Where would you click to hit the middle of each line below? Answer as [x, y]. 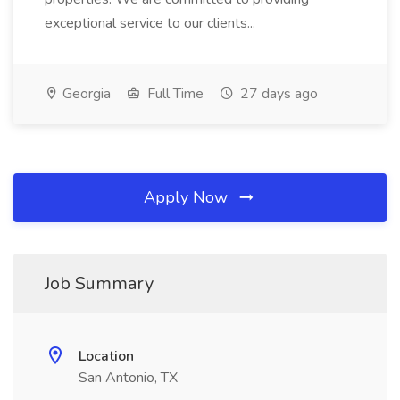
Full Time [174, 94]
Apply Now [188, 197]
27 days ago [277, 94]
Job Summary [99, 283]
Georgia [85, 94]
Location [106, 356]
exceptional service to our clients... [150, 23]
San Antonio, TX [128, 378]
